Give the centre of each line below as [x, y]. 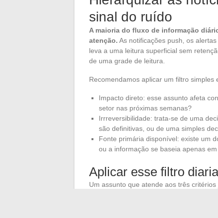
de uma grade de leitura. [127, 61]
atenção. [103, 40]
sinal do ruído [131, 17]
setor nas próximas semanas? [145, 108]
